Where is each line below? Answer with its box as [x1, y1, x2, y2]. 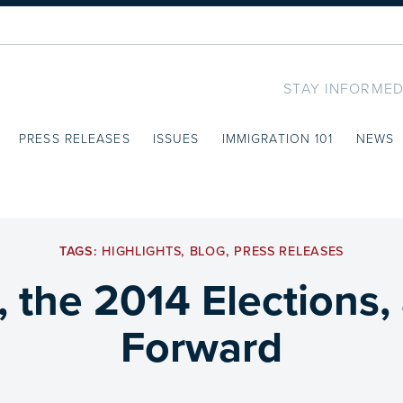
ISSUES [152, 130, 200, 148]
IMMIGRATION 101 [221, 130, 334, 148]
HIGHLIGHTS [102, 244, 182, 259]
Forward [121, 321, 282, 374]
